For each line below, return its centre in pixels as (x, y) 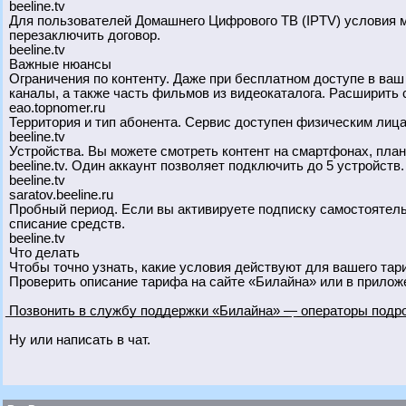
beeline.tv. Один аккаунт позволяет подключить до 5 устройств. (207, 166)
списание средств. (67, 224)
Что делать (44, 253)
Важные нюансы (60, 64)
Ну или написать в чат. (80, 340)
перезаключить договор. (85, 35)
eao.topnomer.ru (57, 108)
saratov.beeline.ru (61, 195)
